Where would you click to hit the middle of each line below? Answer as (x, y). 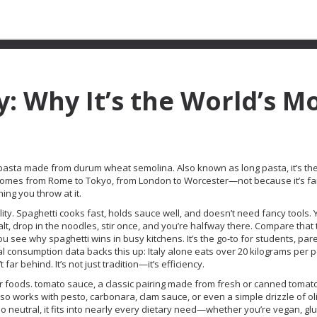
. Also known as (207, 168)
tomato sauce (64, 284)
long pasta (264, 168)
